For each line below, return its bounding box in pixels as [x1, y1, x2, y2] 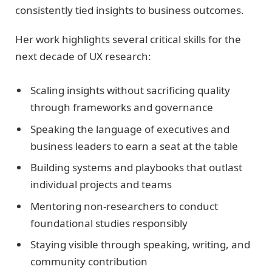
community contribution [30, 254, 148, 269]
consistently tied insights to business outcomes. [15, 2, 244, 17]
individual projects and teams [30, 177, 172, 192]
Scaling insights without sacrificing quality [30, 83, 230, 98]
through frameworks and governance [30, 100, 213, 115]
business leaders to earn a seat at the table [30, 138, 238, 153]
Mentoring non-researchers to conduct [30, 199, 218, 213]
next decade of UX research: [15, 49, 151, 64]
